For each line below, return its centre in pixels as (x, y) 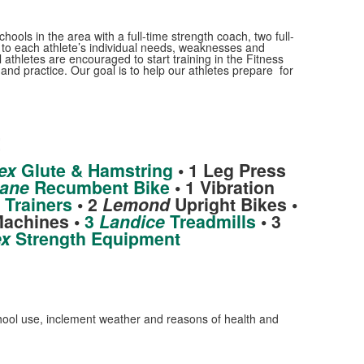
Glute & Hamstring (94, 170)
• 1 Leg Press (229, 170)
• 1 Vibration (222, 187)
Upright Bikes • (233, 204)
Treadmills (210, 221)
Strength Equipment (95, 238)
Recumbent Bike (99, 187)
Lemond (136, 204)
